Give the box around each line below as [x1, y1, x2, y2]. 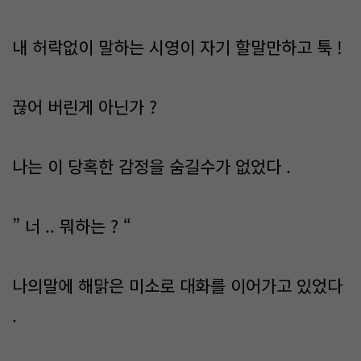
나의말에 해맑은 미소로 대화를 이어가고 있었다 [12, 273, 342, 297]
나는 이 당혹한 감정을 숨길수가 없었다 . [12, 154, 291, 178]
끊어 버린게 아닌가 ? [12, 94, 157, 118]
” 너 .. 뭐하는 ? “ [12, 214, 131, 238]
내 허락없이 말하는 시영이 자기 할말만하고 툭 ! [12, 35, 342, 59]
